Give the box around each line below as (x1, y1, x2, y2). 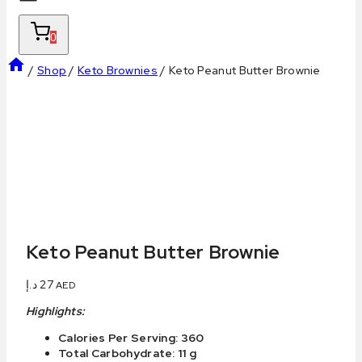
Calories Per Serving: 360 (58, 330, 204, 345)
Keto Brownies (78, 62, 158, 78)
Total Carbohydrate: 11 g (58, 345, 197, 360)
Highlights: (26, 303, 85, 318)
